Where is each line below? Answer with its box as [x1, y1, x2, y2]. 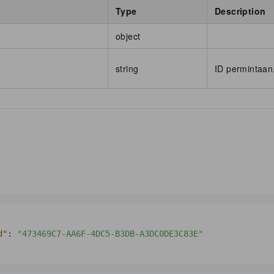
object [116, 29, 141, 42]
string [116, 62, 139, 75]
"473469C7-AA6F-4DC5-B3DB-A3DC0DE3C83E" [17, 228, 203, 239]
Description [215, 4, 266, 17]
